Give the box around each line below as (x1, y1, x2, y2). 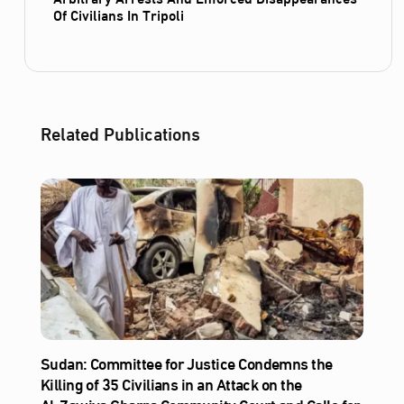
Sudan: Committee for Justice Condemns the (40, 347, 333, 379)
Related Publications (40, 115, 200, 149)
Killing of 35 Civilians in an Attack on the (40, 368, 302, 399)
